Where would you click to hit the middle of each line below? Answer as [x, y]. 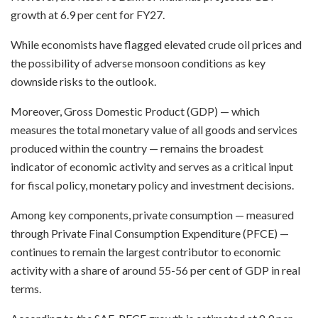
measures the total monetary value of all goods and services [154, 129]
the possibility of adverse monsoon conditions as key [138, 62]
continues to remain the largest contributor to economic [146, 251]
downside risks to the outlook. [83, 81]
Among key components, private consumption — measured [152, 214]
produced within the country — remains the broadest [137, 148]
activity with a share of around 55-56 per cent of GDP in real [155, 270]
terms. [26, 288]
